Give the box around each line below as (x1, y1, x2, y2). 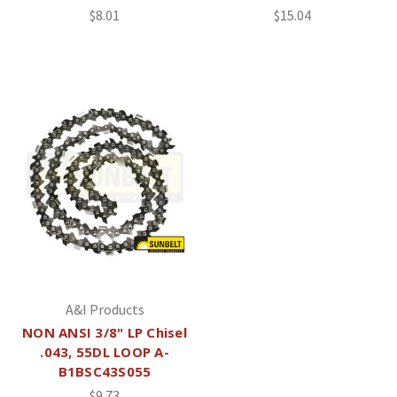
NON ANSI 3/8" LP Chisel (22, 323, 187, 342)
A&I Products (65, 300, 144, 319)
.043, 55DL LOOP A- (40, 343, 169, 362)
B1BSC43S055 (58, 362, 152, 381)
